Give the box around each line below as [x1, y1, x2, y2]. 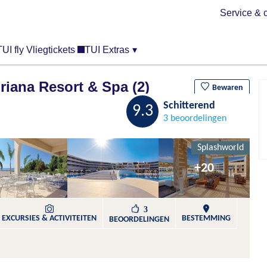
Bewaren [212, 83, 243, 92]
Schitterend [163, 100, 215, 111]
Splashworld [197, 143, 244, 153]
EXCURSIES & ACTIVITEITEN [2, 214, 97, 223]
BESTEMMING [182, 214, 231, 223]
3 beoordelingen [163, 114, 226, 123]
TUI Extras [85, 45, 129, 55]
